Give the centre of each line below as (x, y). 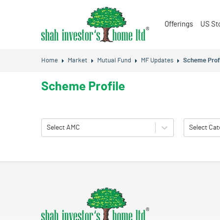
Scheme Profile (83, 87)
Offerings (179, 24)
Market (78, 61)
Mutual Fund (114, 61)
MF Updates (157, 61)
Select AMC (63, 127)
